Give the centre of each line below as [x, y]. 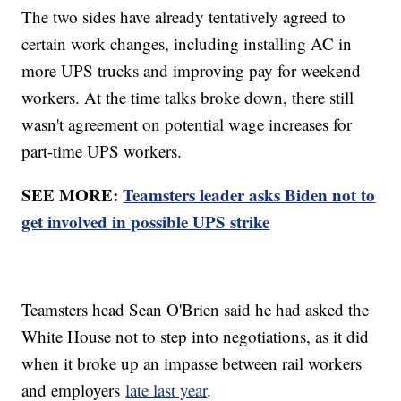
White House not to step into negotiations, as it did [196, 337]
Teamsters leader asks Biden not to [249, 195]
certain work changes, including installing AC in [187, 44]
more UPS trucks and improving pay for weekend [192, 71]
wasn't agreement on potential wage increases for [187, 124]
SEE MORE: [73, 195]
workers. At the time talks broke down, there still [188, 98]
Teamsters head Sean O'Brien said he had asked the [196, 310]
